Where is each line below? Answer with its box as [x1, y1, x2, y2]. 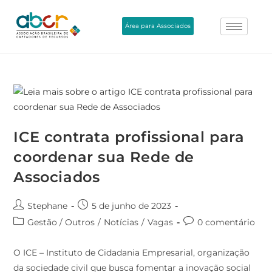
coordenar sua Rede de [13, 148, 195, 166]
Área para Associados [125, 21, 191, 30]
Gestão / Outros [27, 217, 95, 228]
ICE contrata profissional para [13, 128, 245, 146]
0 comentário [197, 217, 256, 228]
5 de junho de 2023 [92, 200, 172, 212]
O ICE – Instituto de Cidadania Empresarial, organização [13, 247, 250, 259]
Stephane [27, 200, 68, 212]
